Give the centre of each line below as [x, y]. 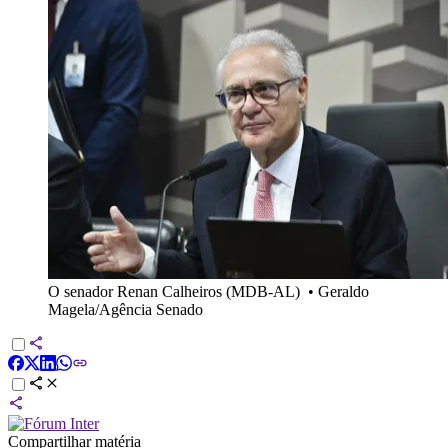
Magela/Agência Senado [125, 309]
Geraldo [343, 291]
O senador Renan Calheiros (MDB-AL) [174, 291]
